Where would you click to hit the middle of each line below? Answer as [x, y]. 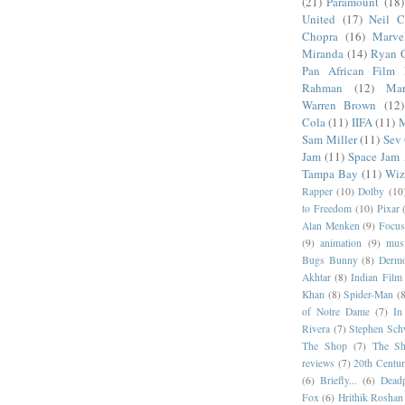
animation [341, 242]
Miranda [323, 53]
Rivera [316, 328]
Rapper [317, 191]
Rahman [322, 87]
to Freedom [327, 208]
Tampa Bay [330, 173]
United [319, 19]
